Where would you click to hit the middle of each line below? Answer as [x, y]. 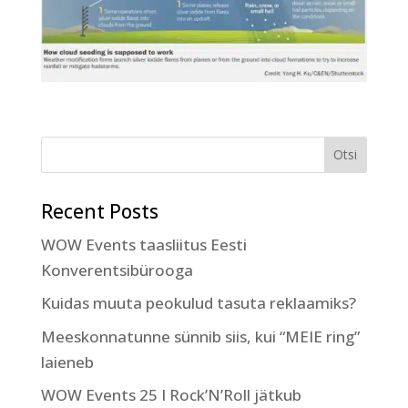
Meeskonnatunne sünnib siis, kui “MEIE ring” [200, 336]
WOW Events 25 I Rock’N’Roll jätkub [171, 395]
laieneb [67, 362]
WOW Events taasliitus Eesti [143, 244]
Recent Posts [99, 211]
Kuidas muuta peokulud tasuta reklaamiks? [198, 303]
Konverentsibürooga [117, 270]
